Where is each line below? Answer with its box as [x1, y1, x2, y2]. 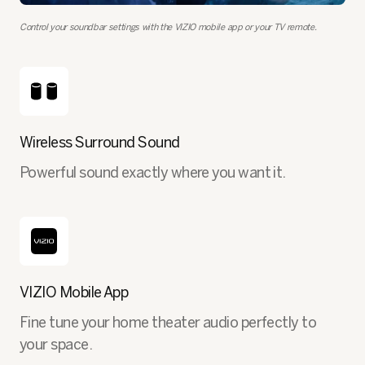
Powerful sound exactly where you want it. [20, 163, 286, 182]
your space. [20, 335, 93, 354]
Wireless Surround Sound [20, 133, 180, 152]
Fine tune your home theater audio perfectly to [20, 313, 317, 332]
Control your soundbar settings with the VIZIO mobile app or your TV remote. [20, 21, 317, 33]
